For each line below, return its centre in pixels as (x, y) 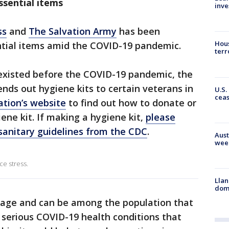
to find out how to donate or (131, 103)
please (161, 117)
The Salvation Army (73, 31)
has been (138, 31)
